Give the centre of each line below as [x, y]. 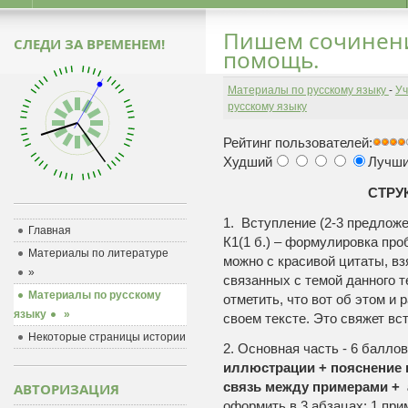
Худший [247, 162]
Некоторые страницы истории [107, 337]
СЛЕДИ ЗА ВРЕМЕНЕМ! [89, 44]
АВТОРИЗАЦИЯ [66, 389]
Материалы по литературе [98, 253]
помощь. [271, 60]
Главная [49, 230]
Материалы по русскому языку [308, 90]
